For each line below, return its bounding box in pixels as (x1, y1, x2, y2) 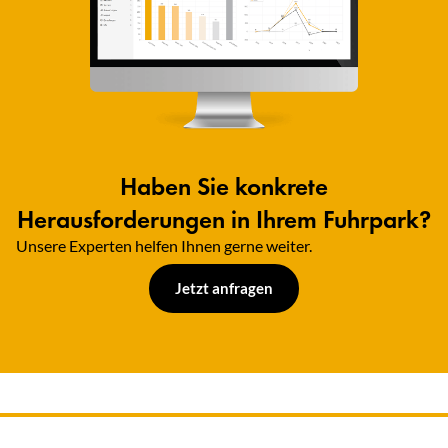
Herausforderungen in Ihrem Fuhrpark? (17, 203, 431, 237)
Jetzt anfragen (175, 279, 273, 298)
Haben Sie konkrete (120, 170, 328, 204)
